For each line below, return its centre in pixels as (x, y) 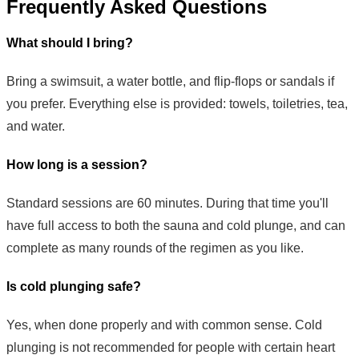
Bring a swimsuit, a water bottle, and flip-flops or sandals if (170, 82)
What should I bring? (70, 43)
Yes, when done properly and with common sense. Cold (164, 325)
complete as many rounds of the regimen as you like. (155, 248)
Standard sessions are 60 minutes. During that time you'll (167, 204)
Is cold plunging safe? (74, 287)
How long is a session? (77, 165)
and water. (36, 127)
